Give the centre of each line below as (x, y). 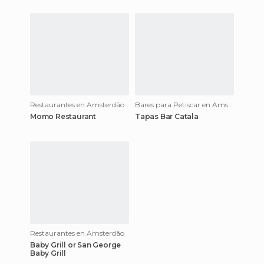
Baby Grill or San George (76, 245)
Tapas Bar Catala (167, 116)
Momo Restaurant (63, 116)
